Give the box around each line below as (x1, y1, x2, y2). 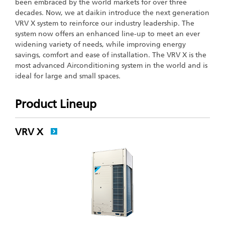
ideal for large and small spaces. (15, 72, 121, 80)
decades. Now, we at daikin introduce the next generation (15, 9, 209, 17)
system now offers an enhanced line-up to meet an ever (15, 30, 200, 38)
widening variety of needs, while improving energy (15, 40, 186, 49)
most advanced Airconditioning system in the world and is (15, 61, 207, 70)
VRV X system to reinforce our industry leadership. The (15, 19, 194, 28)
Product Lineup (15, 97, 96, 111)
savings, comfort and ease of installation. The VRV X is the (15, 51, 206, 59)
